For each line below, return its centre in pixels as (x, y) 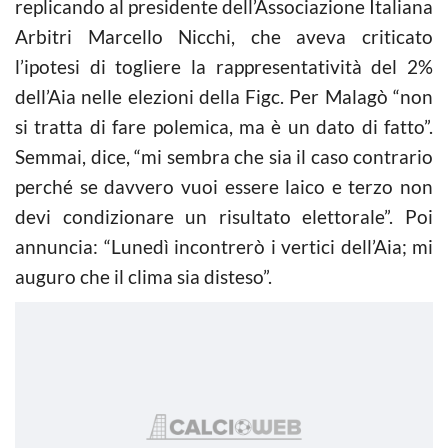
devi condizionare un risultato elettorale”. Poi (224, 216)
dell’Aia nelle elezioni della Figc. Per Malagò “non (224, 96)
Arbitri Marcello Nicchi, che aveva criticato (224, 36)
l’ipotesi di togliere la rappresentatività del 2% (224, 66)
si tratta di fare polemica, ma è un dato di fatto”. (224, 126)
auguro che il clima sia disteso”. (143, 276)
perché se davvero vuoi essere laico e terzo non (224, 186)
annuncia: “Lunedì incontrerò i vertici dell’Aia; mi (224, 246)
